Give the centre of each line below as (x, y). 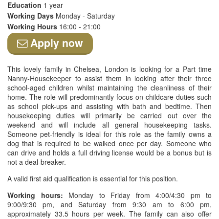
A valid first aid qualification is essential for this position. (93, 178)
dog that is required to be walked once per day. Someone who (109, 143)
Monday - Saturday (85, 16)
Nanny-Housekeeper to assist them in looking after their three (109, 78)
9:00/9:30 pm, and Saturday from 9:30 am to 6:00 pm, (109, 204)
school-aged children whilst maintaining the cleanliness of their (109, 88)
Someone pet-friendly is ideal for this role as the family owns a (109, 134)
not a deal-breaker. (37, 162)
